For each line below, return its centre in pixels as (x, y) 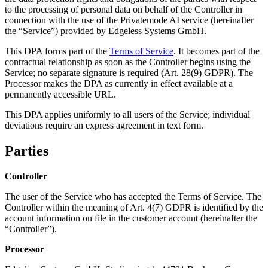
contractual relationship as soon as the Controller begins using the (128, 62)
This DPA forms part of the (57, 51)
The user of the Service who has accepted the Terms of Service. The (133, 196)
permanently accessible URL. (60, 94)
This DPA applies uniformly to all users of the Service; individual (127, 114)
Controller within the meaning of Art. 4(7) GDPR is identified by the (134, 207)
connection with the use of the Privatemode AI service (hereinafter (129, 20)
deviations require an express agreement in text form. (104, 125)
